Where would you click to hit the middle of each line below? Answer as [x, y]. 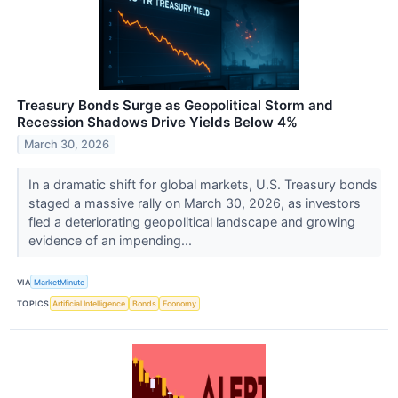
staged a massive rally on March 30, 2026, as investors [194, 203]
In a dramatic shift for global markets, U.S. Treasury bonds [203, 185]
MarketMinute [60, 282]
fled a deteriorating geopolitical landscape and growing [191, 222]
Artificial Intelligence [89, 303]
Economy [180, 303]
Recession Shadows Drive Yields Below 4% [157, 123]
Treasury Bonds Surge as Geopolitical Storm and [175, 106]
